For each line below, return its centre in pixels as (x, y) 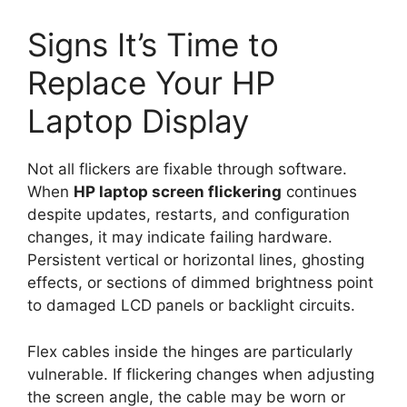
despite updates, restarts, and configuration (189, 215)
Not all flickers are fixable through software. (187, 169)
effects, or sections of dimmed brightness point (200, 283)
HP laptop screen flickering (178, 192)
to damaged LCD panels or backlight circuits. (191, 306)
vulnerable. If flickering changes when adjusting (201, 374)
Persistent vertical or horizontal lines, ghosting (196, 260)
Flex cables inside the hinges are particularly (190, 351)
